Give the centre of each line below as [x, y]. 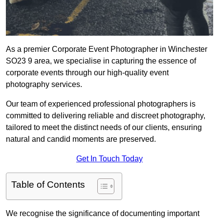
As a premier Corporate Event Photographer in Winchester [107, 49]
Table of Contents [48, 185]
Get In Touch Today [109, 159]
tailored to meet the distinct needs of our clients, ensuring [104, 128]
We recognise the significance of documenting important [103, 214]
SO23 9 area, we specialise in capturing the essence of [101, 61]
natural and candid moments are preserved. [81, 139]
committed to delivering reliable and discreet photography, [106, 116]
